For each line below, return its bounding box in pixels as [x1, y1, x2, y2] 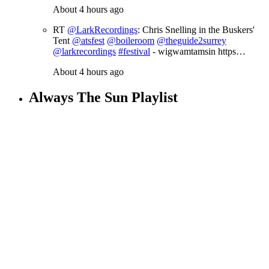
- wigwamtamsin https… [150, 46, 246, 57]
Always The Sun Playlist [29, 89, 178, 106]
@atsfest [72, 35, 104, 46]
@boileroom [107, 35, 154, 46]
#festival [118, 46, 150, 57]
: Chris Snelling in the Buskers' [138, 25, 255, 35]
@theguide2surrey [157, 35, 226, 46]
